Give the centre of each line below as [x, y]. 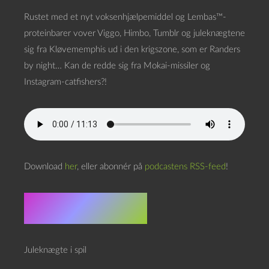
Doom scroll [86, 208]
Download [44, 167]
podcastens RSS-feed [185, 167]
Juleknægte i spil [55, 250]
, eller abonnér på [111, 167]
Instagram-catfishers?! [65, 82]
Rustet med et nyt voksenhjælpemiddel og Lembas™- [125, 17]
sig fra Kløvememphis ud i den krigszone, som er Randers [132, 50]
